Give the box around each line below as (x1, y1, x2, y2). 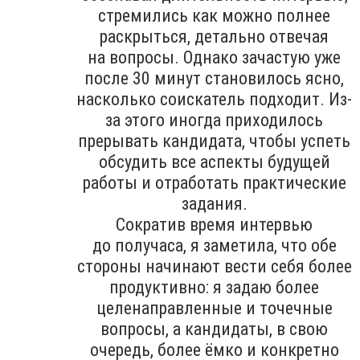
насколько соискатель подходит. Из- (76, 88, 352, 109)
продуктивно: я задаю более (109, 276, 319, 297)
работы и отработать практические (82, 172, 346, 193)
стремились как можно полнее (98, 5, 330, 26)
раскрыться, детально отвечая (100, 26, 329, 47)
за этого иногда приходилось (105, 109, 323, 130)
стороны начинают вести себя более (76, 256, 352, 276)
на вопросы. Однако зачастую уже (88, 47, 341, 67)
